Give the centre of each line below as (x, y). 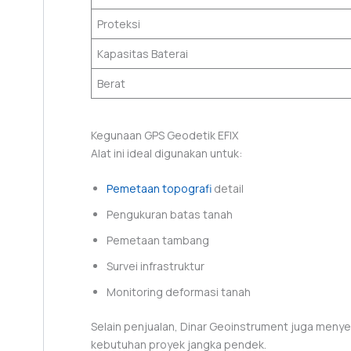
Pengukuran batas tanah (170, 215)
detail (228, 189)
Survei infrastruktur (156, 266)
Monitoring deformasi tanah (179, 292)
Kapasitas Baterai (143, 53)
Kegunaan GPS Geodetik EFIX (165, 135)
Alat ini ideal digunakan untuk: (166, 153)
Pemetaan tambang (158, 241)
